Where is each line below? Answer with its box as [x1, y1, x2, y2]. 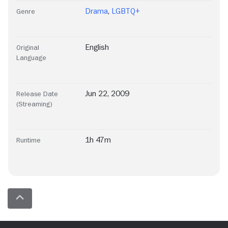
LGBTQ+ [111, 7, 140, 16]
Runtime [16, 136, 41, 144]
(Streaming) [16, 100, 52, 108]
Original [16, 44, 39, 51]
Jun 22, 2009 [85, 90, 129, 98]
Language [16, 54, 46, 62]
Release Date [16, 90, 58, 98]
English [85, 43, 109, 52]
